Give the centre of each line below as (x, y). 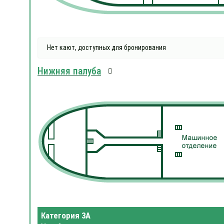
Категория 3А (66, 215)
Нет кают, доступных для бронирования (106, 48)
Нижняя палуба (69, 71)
